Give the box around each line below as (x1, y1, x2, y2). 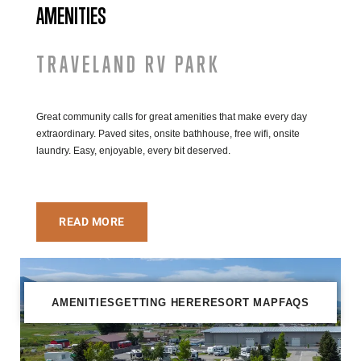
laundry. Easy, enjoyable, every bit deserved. (36, 145, 230, 156)
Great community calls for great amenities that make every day (36, 111, 307, 122)
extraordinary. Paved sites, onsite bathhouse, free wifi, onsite (36, 128, 300, 139)
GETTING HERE (115, 296, 202, 309)
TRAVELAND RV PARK (36, 50, 220, 77)
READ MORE (59, 214, 125, 228)
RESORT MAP (201, 296, 279, 309)
